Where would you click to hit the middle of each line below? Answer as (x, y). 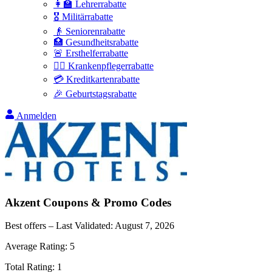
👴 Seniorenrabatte (89, 31)
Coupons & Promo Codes (106, 202)
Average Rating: (37, 246)
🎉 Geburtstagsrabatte (95, 94)
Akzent (22, 202)
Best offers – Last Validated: (60, 226)
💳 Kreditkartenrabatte (97, 79)
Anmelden (36, 116)
